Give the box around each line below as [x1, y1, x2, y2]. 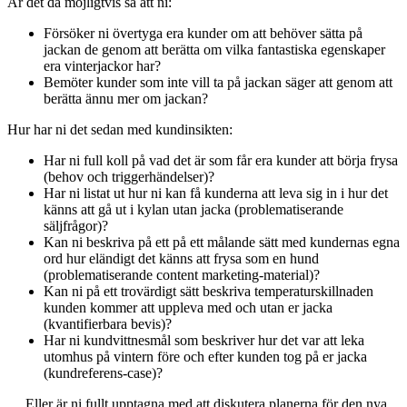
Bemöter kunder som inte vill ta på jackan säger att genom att [44, 74, 392, 90]
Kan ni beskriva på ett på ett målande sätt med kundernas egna [44, 233, 400, 250]
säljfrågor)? [44, 217, 108, 233]
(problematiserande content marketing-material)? [44, 266, 320, 283]
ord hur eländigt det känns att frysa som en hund [44, 250, 319, 266]
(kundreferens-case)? [44, 364, 163, 381]
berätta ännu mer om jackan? [44, 90, 208, 106]
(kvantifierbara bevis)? [44, 315, 172, 332]
